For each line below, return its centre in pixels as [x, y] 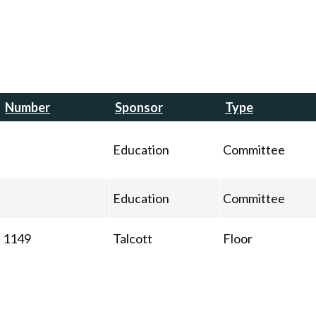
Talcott [133, 238]
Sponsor [139, 107]
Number [28, 107]
